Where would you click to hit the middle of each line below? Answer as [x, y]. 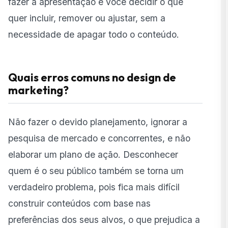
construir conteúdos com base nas [79, 204]
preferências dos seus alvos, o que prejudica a [104, 220]
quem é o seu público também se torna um [96, 171]
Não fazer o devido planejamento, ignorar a [98, 122]
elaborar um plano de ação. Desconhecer [93, 155]
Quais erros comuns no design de [92, 78]
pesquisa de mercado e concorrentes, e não [99, 138]
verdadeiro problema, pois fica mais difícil [94, 187]
